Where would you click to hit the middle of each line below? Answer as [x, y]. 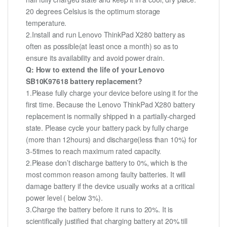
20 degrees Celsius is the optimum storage [93, 11]
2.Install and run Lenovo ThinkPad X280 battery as [106, 35]
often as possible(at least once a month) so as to [102, 46]
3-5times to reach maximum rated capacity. [94, 151]
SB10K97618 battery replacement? [84, 81]
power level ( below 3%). [64, 198]
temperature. [46, 23]
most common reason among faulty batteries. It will [106, 175]
